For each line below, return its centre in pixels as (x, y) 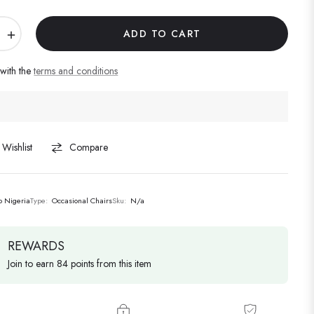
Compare (89, 148)
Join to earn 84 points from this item (80, 264)
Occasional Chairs (82, 201)
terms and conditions (76, 71)
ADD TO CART (162, 34)
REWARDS (36, 246)
